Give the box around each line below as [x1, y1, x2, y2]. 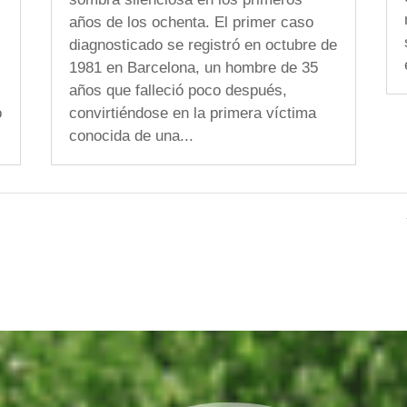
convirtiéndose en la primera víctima [68, 104, 316, 122]
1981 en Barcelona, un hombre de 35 [68, 58, 318, 76]
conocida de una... [68, 126, 194, 144]
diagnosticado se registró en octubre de [68, 35, 337, 54]
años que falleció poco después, [68, 81, 287, 99]
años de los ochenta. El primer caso [68, 13, 313, 31]
